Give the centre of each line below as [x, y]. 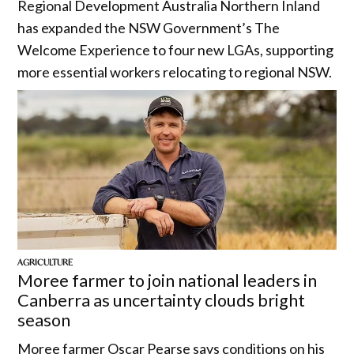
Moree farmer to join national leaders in [168, 280]
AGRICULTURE [45, 263]
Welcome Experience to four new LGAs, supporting [176, 50]
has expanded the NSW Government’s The [149, 28]
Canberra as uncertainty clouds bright [162, 300]
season [44, 320]
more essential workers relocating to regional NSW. [175, 72]
